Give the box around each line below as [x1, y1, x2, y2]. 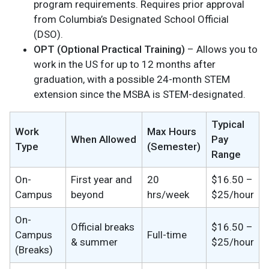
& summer [71, 236, 118, 249]
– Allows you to [185, 43, 258, 56]
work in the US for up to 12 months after [34, 58, 216, 71]
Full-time [147, 229, 187, 241]
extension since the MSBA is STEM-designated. [34, 88, 246, 101]
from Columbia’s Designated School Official [34, 13, 229, 26]
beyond [71, 189, 104, 201]
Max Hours [147, 125, 196, 138]
